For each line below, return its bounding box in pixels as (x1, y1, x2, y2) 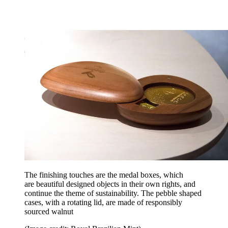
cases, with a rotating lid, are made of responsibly (24, 197, 182, 207)
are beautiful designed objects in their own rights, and (24, 179, 195, 188)
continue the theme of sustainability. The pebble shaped (24, 188, 202, 197)
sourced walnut (24, 207, 73, 216)
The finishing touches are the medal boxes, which (24, 170, 183, 179)
